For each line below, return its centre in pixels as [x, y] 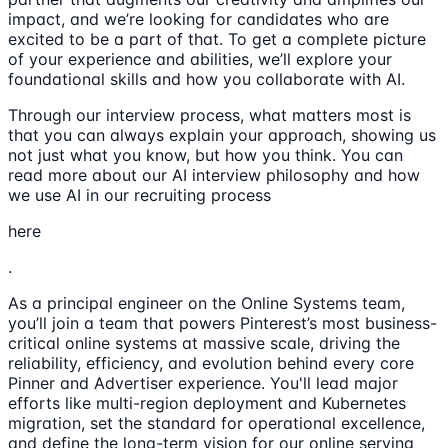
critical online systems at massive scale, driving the [204, 343]
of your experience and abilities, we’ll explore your [200, 59]
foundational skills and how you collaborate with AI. [206, 79]
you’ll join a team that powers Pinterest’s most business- [222, 323]
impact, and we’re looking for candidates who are [198, 19]
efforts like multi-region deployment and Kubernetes [207, 403]
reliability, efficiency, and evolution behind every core [211, 363]
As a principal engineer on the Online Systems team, [206, 303]
